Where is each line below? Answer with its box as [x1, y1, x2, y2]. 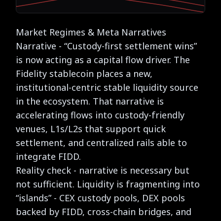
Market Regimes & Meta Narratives [16, 26, 166, 38]
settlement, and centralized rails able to [16, 136, 187, 148]
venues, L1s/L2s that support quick [16, 122, 166, 135]
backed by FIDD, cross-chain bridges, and [16, 205, 191, 218]
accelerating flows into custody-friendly [16, 109, 184, 121]
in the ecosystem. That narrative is [16, 95, 164, 107]
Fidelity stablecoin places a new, [16, 67, 152, 79]
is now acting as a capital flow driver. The [16, 53, 190, 66]
